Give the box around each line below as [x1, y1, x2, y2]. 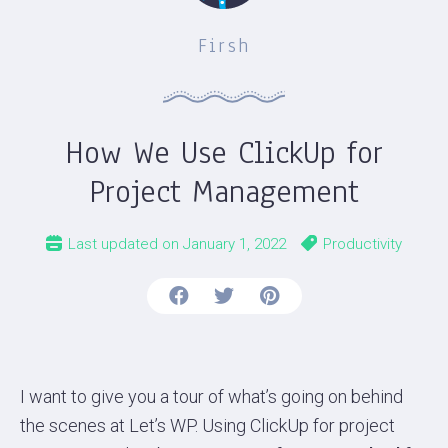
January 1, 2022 [179, 234, 286, 253]
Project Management [89, 169, 359, 213]
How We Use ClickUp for [65, 130, 383, 174]
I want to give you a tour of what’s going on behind [20, 385, 403, 407]
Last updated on [68, 234, 179, 253]
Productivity [323, 234, 402, 253]
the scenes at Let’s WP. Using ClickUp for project [20, 414, 395, 436]
